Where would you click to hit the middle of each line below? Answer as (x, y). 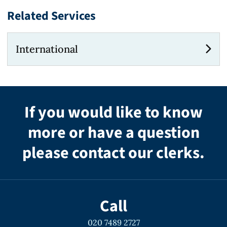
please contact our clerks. (113, 153)
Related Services (51, 16)
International (47, 49)
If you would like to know (113, 112)
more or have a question (113, 133)
